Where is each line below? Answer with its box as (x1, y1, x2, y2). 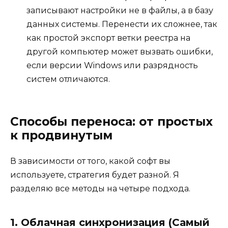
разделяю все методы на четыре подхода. (10, 184, 190, 194)
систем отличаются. (26, 74, 110, 84)
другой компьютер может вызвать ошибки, (26, 47, 213, 57)
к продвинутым (10, 128, 112, 143)
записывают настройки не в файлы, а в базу (26, 6, 213, 16)
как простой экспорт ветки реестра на (26, 33, 190, 43)
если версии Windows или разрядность (26, 61, 198, 71)
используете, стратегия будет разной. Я (10, 170, 179, 180)
